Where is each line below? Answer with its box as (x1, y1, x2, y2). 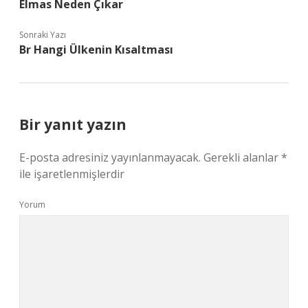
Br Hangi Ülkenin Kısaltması (19, 42, 173, 57)
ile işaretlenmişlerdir (19, 166, 124, 181)
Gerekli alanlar (203, 150, 281, 165)
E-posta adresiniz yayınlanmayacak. (19, 150, 201, 165)
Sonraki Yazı (19, 29, 66, 41)
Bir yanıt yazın (19, 115, 126, 134)
